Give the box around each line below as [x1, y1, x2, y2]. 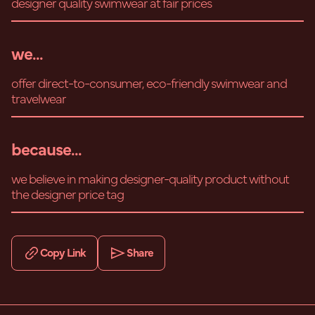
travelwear [11, 94, 66, 106]
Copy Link [40, 247, 86, 259]
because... [11, 142, 82, 159]
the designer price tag [11, 189, 124, 202]
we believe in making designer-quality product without [11, 174, 289, 186]
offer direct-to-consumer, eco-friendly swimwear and [11, 78, 287, 91]
